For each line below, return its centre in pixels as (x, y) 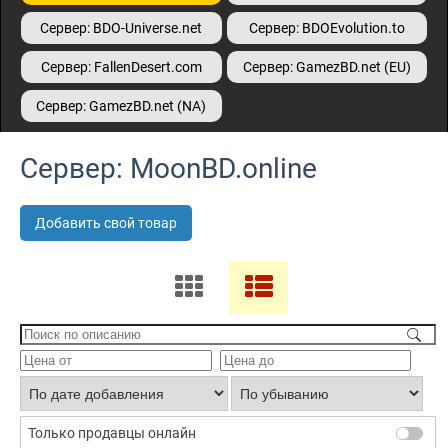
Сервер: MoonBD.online (168, 168)
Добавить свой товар (106, 223)
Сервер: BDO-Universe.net (121, 28)
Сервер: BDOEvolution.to (326, 28)
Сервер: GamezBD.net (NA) (121, 106)
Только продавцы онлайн (112, 433)
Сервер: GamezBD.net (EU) (326, 67)
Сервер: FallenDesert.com (121, 67)
